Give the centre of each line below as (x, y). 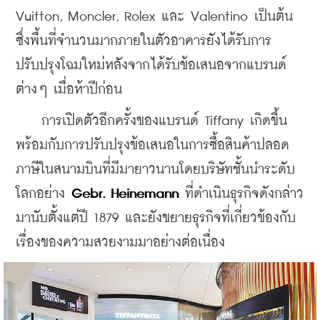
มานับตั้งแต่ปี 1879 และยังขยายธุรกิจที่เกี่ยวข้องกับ (156, 218)
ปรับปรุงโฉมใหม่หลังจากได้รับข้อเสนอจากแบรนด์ (151, 65)
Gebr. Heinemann (125, 194)
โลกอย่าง (44, 194)
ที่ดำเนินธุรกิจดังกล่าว (241, 194)
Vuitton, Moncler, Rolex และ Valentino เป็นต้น (154, 16)
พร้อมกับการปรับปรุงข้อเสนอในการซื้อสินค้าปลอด (152, 145)
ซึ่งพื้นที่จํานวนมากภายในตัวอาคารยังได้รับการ (144, 41)
